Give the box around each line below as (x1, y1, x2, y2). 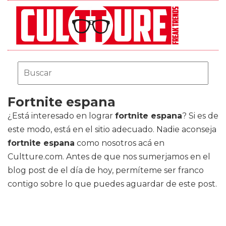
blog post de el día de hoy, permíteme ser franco (8, 165, 204, 175)
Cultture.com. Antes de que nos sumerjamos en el (8, 152, 210, 161)
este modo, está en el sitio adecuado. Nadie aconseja (8, 125, 216, 134)
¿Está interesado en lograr (8, 111, 115, 121)
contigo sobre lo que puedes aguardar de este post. (8, 179, 217, 189)
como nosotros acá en (75, 138, 164, 148)
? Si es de (182, 111, 218, 121)
